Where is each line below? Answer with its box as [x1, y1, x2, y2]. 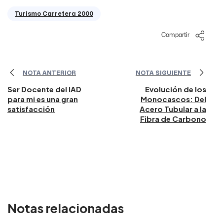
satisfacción [7, 104, 55, 114]
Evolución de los [145, 84, 206, 94]
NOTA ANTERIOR [23, 70, 76, 76]
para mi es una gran [7, 94, 78, 104]
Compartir [161, 32, 189, 38]
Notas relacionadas [7, 200, 124, 217]
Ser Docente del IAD [7, 84, 81, 94]
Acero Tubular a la [140, 104, 206, 114]
